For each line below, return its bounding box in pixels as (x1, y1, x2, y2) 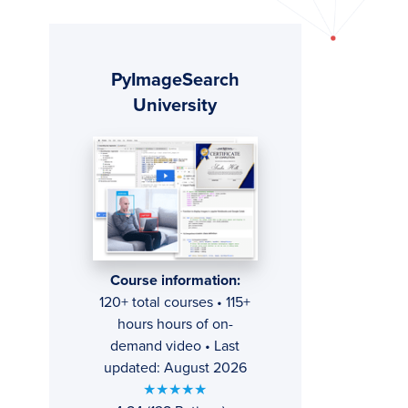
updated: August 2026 (103, 359, 247, 378)
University (133, 95, 218, 117)
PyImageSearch (110, 69, 240, 91)
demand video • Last (110, 337, 240, 356)
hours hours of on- (117, 315, 233, 334)
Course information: (109, 271, 240, 291)
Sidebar (47, 83, 168, 127)
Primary (47, 28, 169, 72)
